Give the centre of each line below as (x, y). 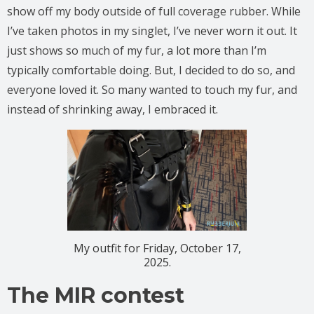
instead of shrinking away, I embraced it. (112, 109)
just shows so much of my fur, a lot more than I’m (137, 50)
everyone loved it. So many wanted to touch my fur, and (152, 89)
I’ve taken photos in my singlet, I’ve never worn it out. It (152, 30)
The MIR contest (96, 295)
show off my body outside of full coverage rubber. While (154, 11)
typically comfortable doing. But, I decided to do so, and (151, 70)
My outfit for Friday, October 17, (157, 248)
